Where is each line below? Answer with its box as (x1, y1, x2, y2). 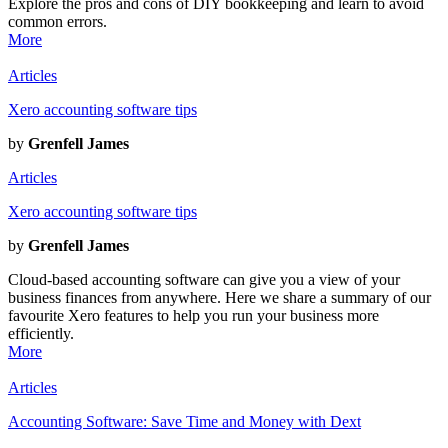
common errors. (8, 12, 107, 30)
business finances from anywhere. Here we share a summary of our (8, 288, 431, 306)
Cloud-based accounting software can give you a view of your (8, 270, 400, 288)
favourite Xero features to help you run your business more (8, 306, 379, 324)
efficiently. (8, 324, 74, 342)
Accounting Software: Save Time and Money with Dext (8, 412, 361, 430)
